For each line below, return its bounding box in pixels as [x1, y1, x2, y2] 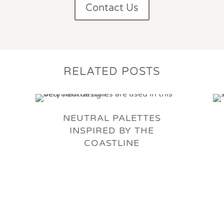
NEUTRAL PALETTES [62, 112, 161, 124]
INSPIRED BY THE [69, 125, 154, 136]
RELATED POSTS [63, 65, 160, 78]
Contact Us [85, 2, 138, 14]
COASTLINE [84, 137, 140, 149]
